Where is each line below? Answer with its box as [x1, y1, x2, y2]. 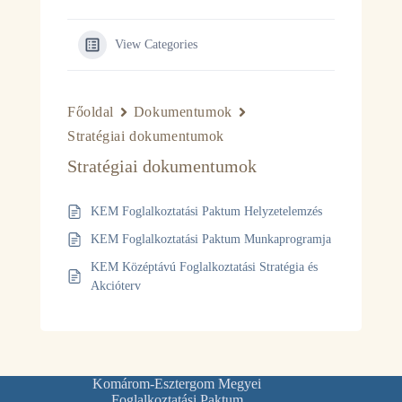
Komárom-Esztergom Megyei [92, 376, 262, 391]
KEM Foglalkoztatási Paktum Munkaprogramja [91, 232, 331, 246]
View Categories [115, 38, 197, 51]
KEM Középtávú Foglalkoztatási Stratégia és [91, 260, 318, 274]
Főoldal [67, 104, 114, 119]
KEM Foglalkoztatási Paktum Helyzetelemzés [91, 205, 322, 218]
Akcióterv [91, 279, 141, 293]
